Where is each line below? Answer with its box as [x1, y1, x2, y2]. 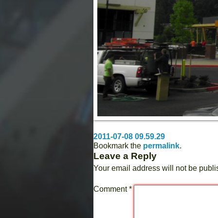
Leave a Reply [93, 151, 157, 162]
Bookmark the [93, 142, 143, 150]
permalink [143, 142, 180, 150]
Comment [93, 185, 129, 194]
